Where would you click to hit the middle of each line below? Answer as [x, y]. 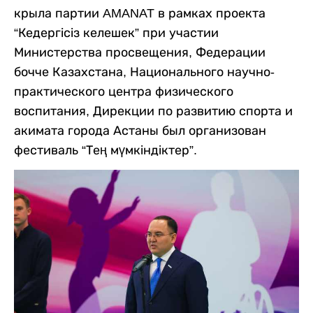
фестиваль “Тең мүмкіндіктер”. [105, 151]
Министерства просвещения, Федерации [140, 53]
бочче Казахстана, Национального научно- [144, 72]
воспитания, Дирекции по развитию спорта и [153, 111]
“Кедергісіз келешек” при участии [116, 33]
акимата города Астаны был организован [140, 131]
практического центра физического [124, 92]
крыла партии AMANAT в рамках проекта [140, 14]
